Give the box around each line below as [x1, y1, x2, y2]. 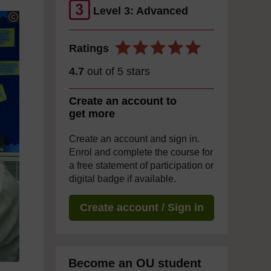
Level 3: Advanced [93, 5, 188, 17]
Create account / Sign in [79, 201, 204, 214]
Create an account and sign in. [69, 134, 200, 144]
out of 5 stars [84, 65, 150, 77]
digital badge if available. [69, 174, 176, 184]
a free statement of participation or [69, 160, 214, 171]
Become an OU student [68, 256, 201, 270]
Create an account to [69, 95, 177, 107]
